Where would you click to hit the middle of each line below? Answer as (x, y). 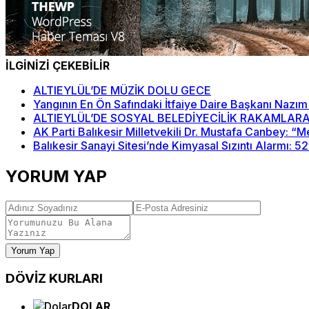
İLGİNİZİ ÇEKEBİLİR (58, 65)
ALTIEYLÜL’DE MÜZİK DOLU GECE (122, 90)
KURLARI (76, 279)
